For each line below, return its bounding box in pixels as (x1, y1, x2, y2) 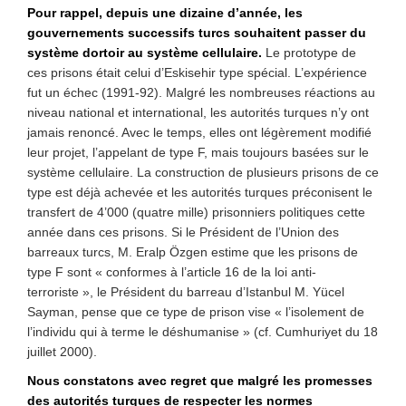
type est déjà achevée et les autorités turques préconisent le (27, 185, 372, 199)
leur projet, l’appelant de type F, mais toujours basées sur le (27, 145, 369, 159)
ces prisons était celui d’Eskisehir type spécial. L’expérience (27, 65, 367, 80)
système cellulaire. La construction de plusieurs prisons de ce (27, 165, 379, 179)
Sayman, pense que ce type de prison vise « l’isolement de (27, 304, 364, 319)
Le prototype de (266, 45, 356, 60)
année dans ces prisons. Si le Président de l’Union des (27, 225, 339, 239)
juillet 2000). (27, 344, 97, 359)
